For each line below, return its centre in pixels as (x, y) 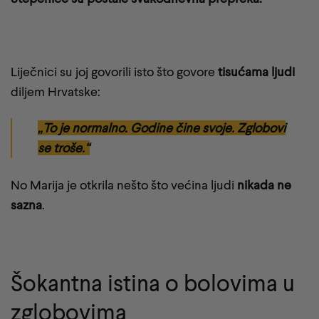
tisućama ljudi (256, 71)
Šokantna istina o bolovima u (153, 282)
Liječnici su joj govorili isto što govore (114, 71)
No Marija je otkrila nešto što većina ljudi (124, 185)
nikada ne (264, 185)
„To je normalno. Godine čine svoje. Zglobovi (162, 128)
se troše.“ (64, 148)
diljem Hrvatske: (56, 91)
